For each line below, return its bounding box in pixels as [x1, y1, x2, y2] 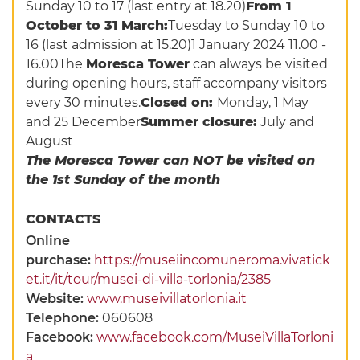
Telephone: [26, 310, 103, 326]
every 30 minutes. [26, 95, 141, 111]
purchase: [26, 252, 95, 268]
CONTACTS [26, 211, 105, 227]
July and [257, 114, 315, 130]
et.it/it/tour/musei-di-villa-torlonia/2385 [26, 272, 272, 288]
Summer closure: [141, 114, 258, 130]
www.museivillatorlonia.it [87, 291, 247, 307]
